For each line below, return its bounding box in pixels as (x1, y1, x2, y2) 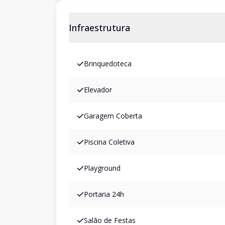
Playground (84, 163, 121, 173)
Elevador (84, 85, 112, 94)
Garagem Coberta (84, 111, 142, 121)
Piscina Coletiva (84, 137, 135, 147)
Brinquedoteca (84, 59, 132, 68)
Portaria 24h (84, 189, 124, 199)
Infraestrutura (69, 22, 130, 34)
